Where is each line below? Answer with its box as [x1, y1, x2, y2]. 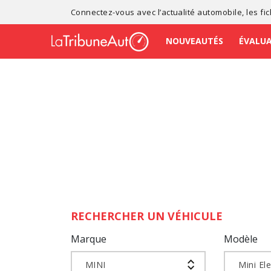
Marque [71, 232, 106, 246]
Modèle [224, 232, 258, 246]
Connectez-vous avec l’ [71, 6, 162, 18]
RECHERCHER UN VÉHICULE [71, 209, 223, 223]
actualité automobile [161, 6, 243, 18]
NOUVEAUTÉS [166, 34, 223, 47]
